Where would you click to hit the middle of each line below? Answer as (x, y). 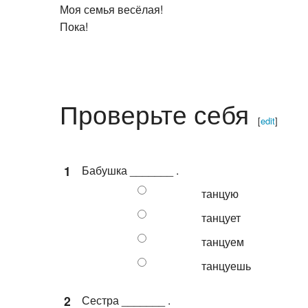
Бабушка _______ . (130, 168)
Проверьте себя (154, 112)
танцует (221, 216)
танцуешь (226, 264)
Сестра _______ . (126, 298)
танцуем (223, 240)
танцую (220, 192)
